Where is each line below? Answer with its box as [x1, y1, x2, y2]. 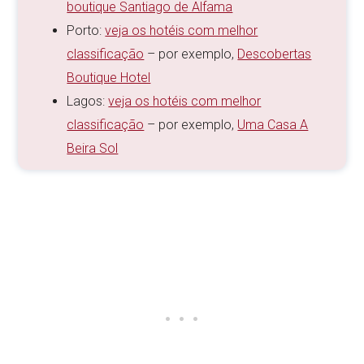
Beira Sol [67, 141, 119, 157]
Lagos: [67, 93, 109, 110]
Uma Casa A [237, 117, 309, 133]
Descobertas [237, 46, 312, 63]
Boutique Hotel [67, 70, 151, 86]
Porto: [67, 23, 106, 39]
